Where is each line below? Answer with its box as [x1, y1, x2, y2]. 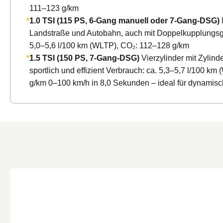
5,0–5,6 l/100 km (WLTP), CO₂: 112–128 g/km [29, 41, 189, 50]
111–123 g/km [29, 3, 79, 12]
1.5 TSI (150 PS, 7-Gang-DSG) [29, 53, 139, 62]
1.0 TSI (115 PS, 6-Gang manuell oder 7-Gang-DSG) [29, 16, 220, 25]
